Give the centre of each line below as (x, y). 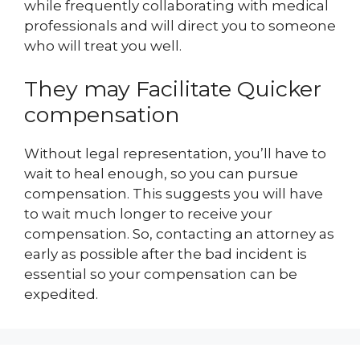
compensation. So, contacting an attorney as (179, 234)
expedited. (61, 295)
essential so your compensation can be (161, 274)
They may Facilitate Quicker (173, 89)
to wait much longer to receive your (148, 214)
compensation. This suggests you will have (174, 194)
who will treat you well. (103, 45)
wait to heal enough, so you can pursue (161, 174)
